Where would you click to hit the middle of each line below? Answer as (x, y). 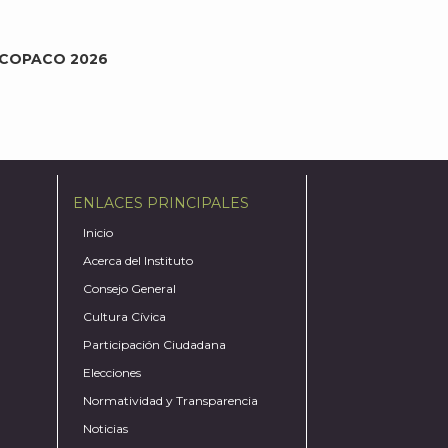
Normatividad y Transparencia (171, 400)
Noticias (106, 428)
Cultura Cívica (125, 316)
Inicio (98, 232)
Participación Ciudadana (155, 344)
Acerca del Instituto (138, 260)
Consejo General (130, 288)
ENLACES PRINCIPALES (161, 203)
